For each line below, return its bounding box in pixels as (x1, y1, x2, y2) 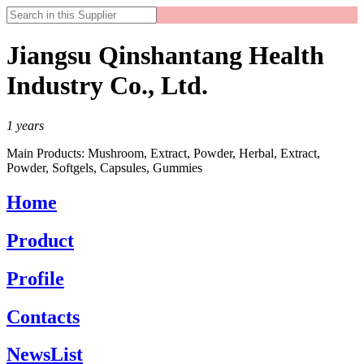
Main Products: (6, 145, 88, 160)
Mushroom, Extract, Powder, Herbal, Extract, (88, 145, 320, 160)
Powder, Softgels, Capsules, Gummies (6, 160, 202, 175)
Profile (6, 267, 64, 289)
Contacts (6, 305, 80, 327)
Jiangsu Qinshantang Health (6, 41, 324, 71)
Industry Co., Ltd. (6, 71, 208, 101)
